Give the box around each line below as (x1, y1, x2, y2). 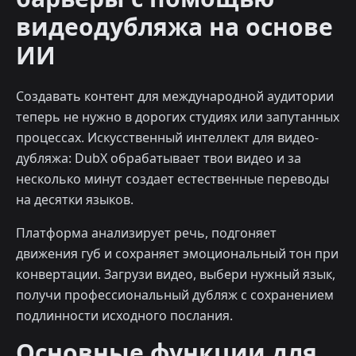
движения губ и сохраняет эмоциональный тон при (16, 245, 339, 263)
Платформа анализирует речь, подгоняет (16, 224, 277, 242)
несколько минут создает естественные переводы (16, 170, 329, 188)
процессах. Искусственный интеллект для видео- (16, 129, 319, 147)
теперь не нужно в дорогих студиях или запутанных (16, 108, 339, 126)
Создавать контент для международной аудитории (16, 87, 334, 106)
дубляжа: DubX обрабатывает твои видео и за (16, 149, 301, 168)
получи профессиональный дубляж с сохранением (16, 286, 334, 304)
